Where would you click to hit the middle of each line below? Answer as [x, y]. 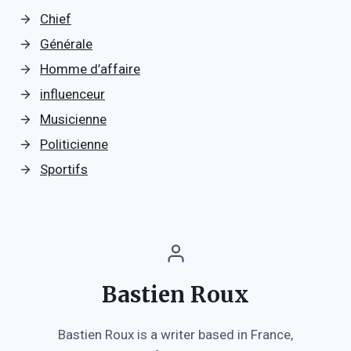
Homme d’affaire [90, 69]
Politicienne [74, 144]
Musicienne [73, 119]
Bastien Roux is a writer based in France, [175, 334]
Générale [66, 43]
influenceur [72, 94]
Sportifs [64, 169]
